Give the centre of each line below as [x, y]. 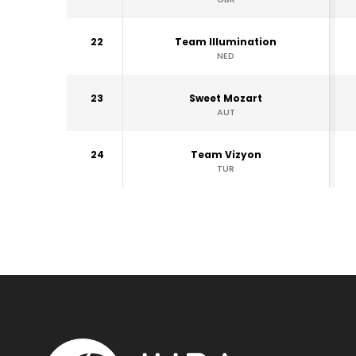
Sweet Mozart [226, 99]
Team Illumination [226, 42]
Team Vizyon [226, 155]
